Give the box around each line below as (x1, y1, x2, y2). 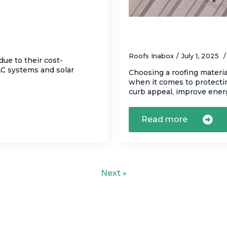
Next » (100, 168, 127, 178)
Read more (141, 115, 187, 125)
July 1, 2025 (181, 52, 221, 60)
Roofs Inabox (129, 52, 174, 60)
